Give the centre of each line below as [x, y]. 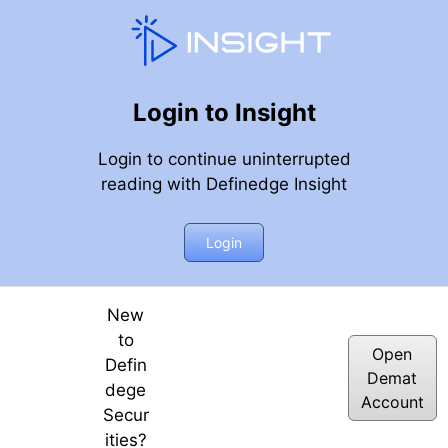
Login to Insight [224, 113]
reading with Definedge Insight [224, 184]
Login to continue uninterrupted [224, 159]
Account [392, 401]
